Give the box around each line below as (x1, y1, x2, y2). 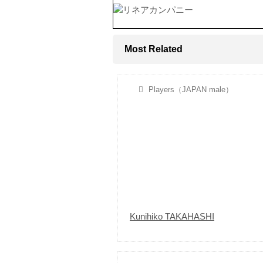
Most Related (124, 44, 183, 55)
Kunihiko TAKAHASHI (130, 211, 214, 222)
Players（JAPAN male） (146, 85, 233, 95)
